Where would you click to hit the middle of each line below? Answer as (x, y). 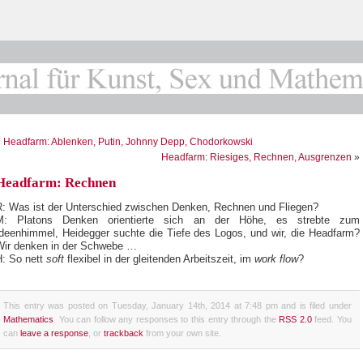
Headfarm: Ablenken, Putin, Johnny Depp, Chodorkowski (128, 142)
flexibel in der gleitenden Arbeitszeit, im (159, 259)
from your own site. (182, 333)
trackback (124, 333)
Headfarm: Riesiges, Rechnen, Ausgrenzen (256, 157)
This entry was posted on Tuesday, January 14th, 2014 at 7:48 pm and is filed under (177, 305)
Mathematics (28, 319)
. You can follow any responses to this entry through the (167, 319)
